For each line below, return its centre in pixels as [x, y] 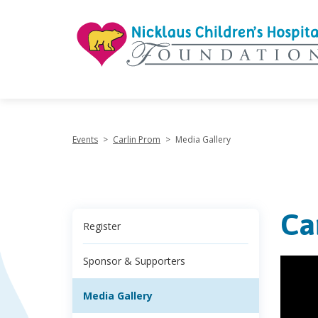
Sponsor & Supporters [134, 261]
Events [85, 139]
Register [102, 226]
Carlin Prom [137, 139]
